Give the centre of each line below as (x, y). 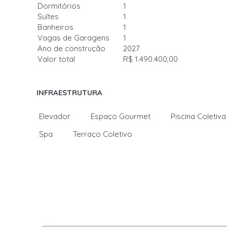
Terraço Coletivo (103, 134)
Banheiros (55, 27)
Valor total (56, 59)
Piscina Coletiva (198, 116)
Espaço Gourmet (121, 116)
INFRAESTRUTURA (69, 92)
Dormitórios (59, 6)
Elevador (55, 116)
